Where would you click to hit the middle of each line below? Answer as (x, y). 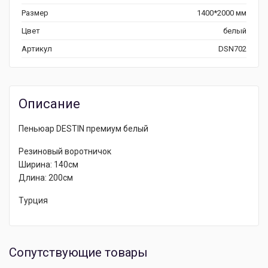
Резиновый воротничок (65, 151)
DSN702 (232, 49)
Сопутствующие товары (78, 252)
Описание (49, 104)
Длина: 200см (46, 178)
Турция (33, 200)
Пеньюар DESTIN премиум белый (83, 129)
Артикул (37, 49)
